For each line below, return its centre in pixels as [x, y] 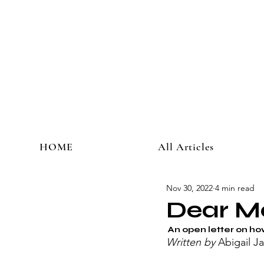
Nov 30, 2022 [189, 188]
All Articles [186, 147]
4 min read [235, 188]
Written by [192, 242]
